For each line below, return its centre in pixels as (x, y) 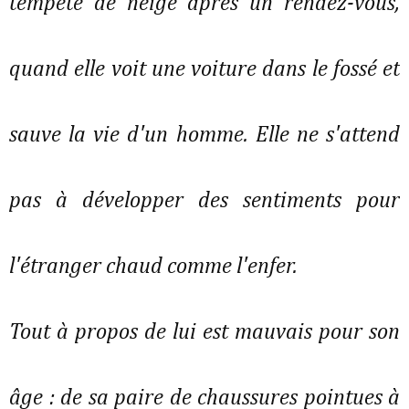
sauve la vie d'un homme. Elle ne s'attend (204, 136)
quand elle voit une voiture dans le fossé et (204, 70)
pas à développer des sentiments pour (204, 201)
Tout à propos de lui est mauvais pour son (204, 333)
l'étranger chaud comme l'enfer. (156, 267)
